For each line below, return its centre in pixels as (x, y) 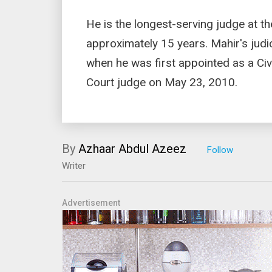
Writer (74, 166)
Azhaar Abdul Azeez (132, 149)
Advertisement (91, 203)
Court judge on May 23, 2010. (162, 83)
